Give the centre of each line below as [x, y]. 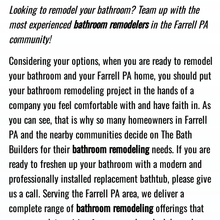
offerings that [178, 208]
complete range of [42, 208]
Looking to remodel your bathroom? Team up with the [104, 9]
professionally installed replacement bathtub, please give [110, 179]
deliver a [167, 193]
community [28, 39]
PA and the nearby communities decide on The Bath [100, 134]
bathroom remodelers [110, 24]
